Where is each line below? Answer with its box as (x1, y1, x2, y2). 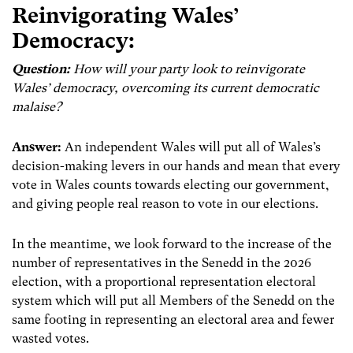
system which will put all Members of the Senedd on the (12, 293, 335, 309)
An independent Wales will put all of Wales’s (65, 139, 321, 154)
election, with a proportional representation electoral (12, 274, 316, 290)
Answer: (12, 139, 65, 154)
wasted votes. (12, 331, 89, 347)
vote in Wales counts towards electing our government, (12, 176, 329, 192)
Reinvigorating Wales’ (12, 2, 240, 28)
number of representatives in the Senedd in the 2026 (12, 255, 311, 271)
